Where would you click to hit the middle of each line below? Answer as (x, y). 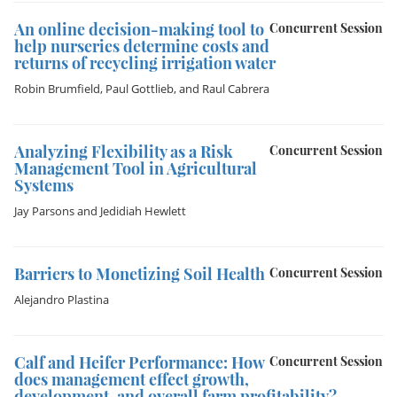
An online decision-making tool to (139, 29)
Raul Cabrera (236, 89)
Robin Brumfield (57, 89)
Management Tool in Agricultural (136, 168)
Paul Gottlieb (140, 89)
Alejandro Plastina (62, 300)
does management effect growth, (132, 379)
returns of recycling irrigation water (145, 63)
